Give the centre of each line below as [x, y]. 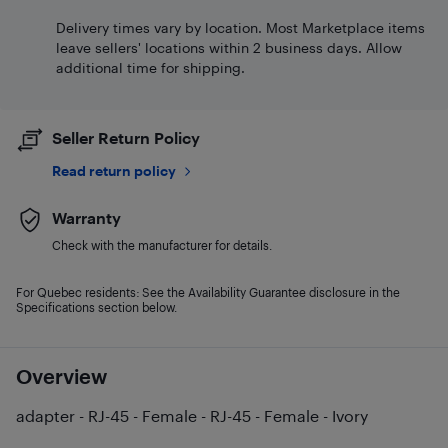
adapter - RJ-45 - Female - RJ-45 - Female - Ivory [192, 415]
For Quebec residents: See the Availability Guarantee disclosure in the [208, 292]
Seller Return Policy [126, 137]
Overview [61, 376]
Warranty [86, 217]
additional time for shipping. [150, 67]
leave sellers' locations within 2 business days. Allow [229, 47]
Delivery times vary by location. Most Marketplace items [240, 27]
